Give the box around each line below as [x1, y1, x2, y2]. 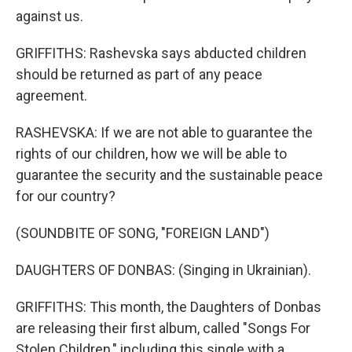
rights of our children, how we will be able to [16, 145, 287, 162]
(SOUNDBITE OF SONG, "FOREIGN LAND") [16, 225, 269, 241]
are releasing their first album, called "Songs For [16, 320, 310, 336]
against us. [16, 8, 83, 24]
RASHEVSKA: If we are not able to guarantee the [16, 124, 313, 141]
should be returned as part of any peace [16, 66, 262, 82]
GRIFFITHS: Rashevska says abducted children [16, 45, 306, 61]
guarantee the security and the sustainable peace [16, 167, 323, 183]
